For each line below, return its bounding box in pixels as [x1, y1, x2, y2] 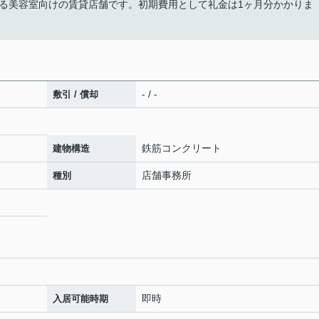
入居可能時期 [53, 293, 108, 304]
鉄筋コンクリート [142, 142, 221, 154]
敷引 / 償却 [53, 89, 98, 100]
